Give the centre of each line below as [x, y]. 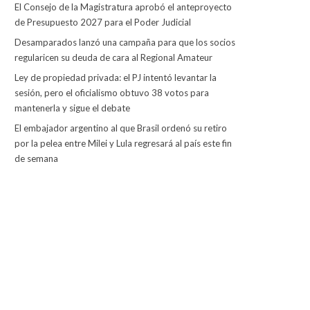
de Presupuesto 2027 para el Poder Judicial [102, 22]
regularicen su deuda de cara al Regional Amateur [113, 57]
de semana [36, 158]
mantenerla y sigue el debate [72, 108]
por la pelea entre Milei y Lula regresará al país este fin [123, 143]
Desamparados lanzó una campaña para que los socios [125, 42]
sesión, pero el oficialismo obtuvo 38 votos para [111, 93]
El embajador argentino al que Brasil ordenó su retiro [120, 128]
